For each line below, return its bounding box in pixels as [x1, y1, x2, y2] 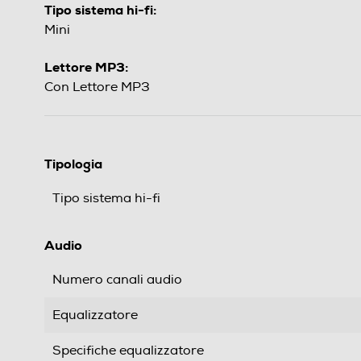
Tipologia [44, 156, 102, 173]
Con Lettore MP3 [44, 79, 150, 96]
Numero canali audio [52, 272, 182, 288]
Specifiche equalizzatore [52, 342, 204, 359]
